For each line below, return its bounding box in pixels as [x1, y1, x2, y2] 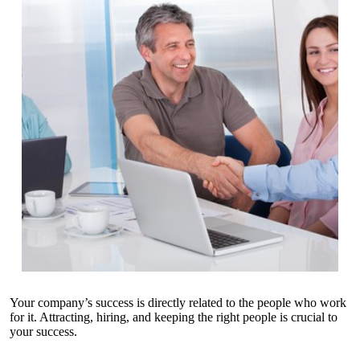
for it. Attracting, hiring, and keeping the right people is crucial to [10, 310, 337, 325]
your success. [10, 325, 80, 339]
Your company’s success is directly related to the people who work [10, 296, 346, 310]
